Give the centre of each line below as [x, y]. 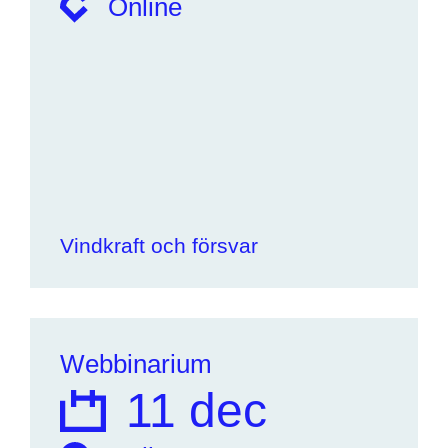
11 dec [196, 410]
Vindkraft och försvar [159, 245]
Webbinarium [136, 364]
